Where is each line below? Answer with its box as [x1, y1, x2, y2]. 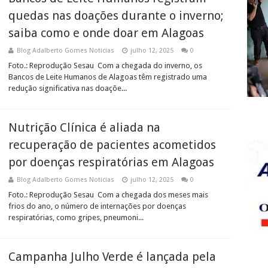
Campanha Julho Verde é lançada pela [8, 249, 216, 264]
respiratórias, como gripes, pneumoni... [8, 213, 144, 222]
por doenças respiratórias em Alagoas [8, 155, 214, 169]
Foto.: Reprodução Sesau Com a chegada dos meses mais [8, 190, 208, 199]
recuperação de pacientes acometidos [8, 138, 216, 152]
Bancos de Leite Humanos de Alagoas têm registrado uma [8, 72, 207, 81]
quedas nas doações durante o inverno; [8, 8, 224, 23]
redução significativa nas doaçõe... [8, 84, 127, 93]
